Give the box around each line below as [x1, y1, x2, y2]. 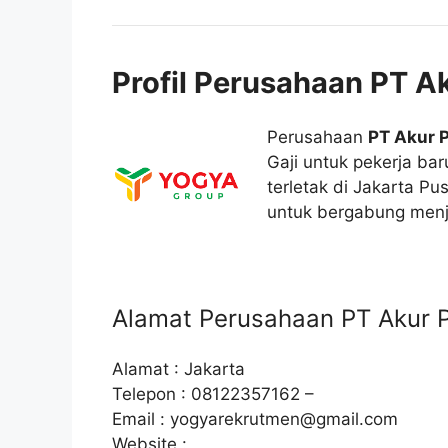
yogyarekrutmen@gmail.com [170, 409, 398, 430]
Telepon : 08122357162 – [112, 384, 314, 405]
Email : [112, 409, 170, 430]
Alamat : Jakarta [112, 359, 245, 380]
